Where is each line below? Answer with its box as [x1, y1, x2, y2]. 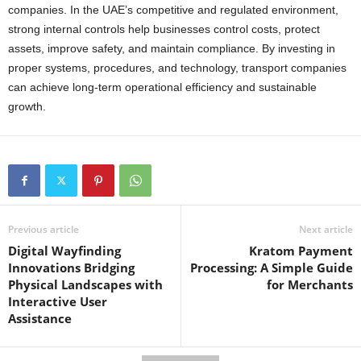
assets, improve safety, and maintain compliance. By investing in [8, 42, 335, 56]
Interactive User [8, 293, 107, 310]
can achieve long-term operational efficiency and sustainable [8, 81, 317, 94]
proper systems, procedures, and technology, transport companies [8, 61, 346, 75]
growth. [8, 100, 46, 114]
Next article [299, 222, 353, 237]
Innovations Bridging [8, 259, 135, 276]
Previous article [8, 222, 79, 237]
